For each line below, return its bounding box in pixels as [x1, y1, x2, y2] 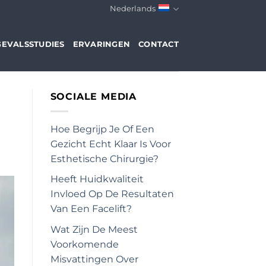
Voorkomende [50, 238, 119, 250]
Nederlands [109, 4, 156, 13]
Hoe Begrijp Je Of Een [50, 123, 154, 135]
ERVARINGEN [72, 40, 131, 49]
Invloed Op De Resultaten [50, 188, 174, 200]
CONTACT [138, 40, 179, 49]
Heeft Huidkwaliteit [50, 173, 144, 185]
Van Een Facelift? [50, 203, 132, 215]
